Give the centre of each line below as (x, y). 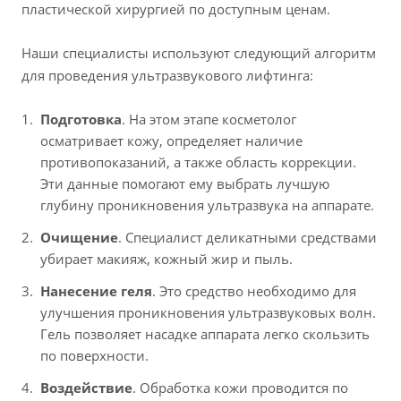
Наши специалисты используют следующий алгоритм (199, 52)
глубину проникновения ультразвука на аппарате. (207, 205)
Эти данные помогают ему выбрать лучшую (185, 183)
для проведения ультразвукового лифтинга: (167, 75)
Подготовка (81, 119)
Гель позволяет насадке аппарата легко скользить (205, 333)
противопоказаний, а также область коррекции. (198, 162)
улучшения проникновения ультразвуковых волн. (208, 312)
